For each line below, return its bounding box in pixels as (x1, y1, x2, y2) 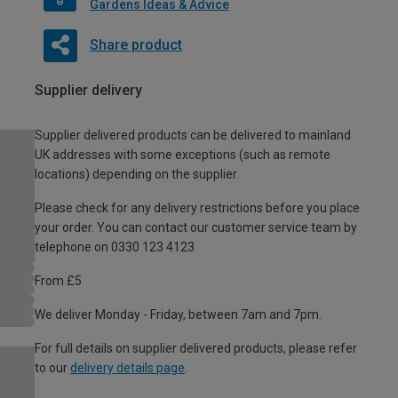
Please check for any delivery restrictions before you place (35, 200, 360, 215)
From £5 (35, 273, 82, 288)
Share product (89, 36, 182, 53)
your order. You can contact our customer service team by (35, 219, 357, 235)
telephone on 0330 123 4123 (35, 239, 195, 254)
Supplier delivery (35, 82, 142, 99)
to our (35, 360, 70, 375)
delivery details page (70, 360, 185, 375)
